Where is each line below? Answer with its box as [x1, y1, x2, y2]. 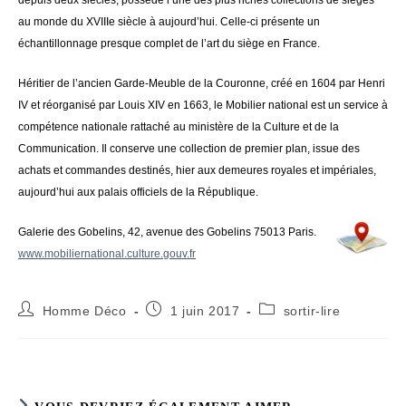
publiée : [145, 318, 199, 333]
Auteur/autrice [17, 301, 106, 316]
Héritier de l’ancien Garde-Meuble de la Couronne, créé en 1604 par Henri [18, 77, 385, 91]
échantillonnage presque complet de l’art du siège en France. [18, 37, 320, 51]
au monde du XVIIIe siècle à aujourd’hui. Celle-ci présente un [18, 15, 320, 29]
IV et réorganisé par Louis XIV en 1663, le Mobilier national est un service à [18, 99, 388, 112]
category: [258, 318, 317, 333]
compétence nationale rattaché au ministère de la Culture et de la [18, 121, 339, 134]
